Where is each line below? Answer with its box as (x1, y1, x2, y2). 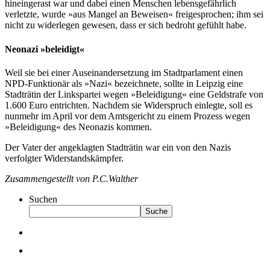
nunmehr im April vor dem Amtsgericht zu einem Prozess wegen (5, 111, 250, 121)
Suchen (29, 194, 57, 204)
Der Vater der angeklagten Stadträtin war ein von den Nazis (5, 142, 231, 152)
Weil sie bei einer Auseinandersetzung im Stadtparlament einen (5, 67, 243, 78)
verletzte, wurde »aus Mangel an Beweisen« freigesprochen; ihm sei (5, 9, 263, 20)
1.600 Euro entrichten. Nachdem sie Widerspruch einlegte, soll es (5, 100, 253, 110)
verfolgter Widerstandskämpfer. (5, 153, 124, 163)
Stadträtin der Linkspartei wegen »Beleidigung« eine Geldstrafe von (5, 89, 263, 99)
